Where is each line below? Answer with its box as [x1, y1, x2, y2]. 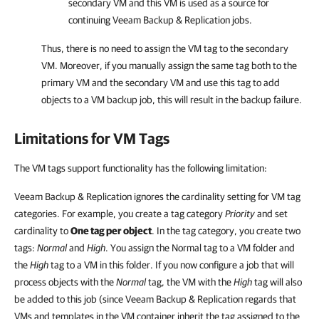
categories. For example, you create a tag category [14, 208, 225, 220]
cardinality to [14, 225, 70, 237]
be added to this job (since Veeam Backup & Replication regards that [14, 293, 296, 305]
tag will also [252, 276, 302, 288]
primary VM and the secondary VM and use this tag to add [41, 77, 280, 89]
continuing [68, 14, 113, 26]
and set [255, 208, 288, 220]
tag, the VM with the [146, 276, 234, 288]
